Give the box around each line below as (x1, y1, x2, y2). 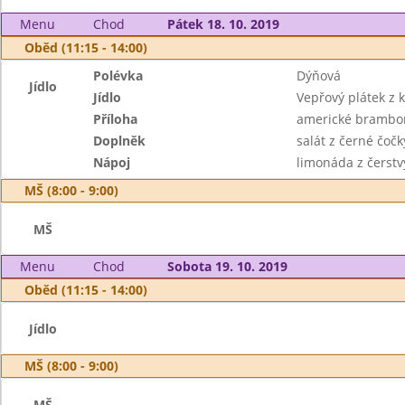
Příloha (93, 110, 138, 127)
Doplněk (93, 132, 146, 149)
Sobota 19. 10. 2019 (166, 258, 287, 275)
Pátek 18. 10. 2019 (166, 15, 279, 33)
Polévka (93, 67, 144, 84)
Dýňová (296, 67, 341, 84)
